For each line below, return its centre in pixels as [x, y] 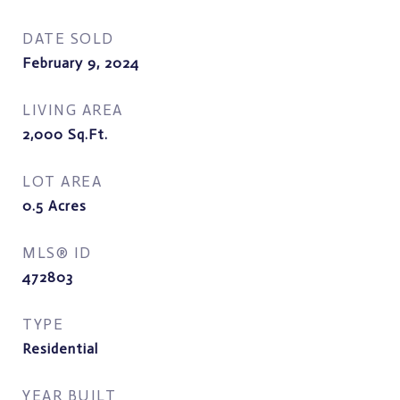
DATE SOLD [68, 38]
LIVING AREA [73, 110]
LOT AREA [62, 181]
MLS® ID [57, 253]
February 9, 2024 [81, 63]
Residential [60, 349]
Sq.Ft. [88, 134]
